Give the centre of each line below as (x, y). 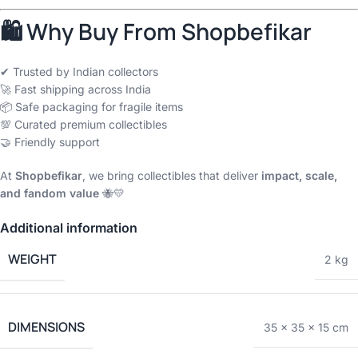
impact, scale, (299, 175)
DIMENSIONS (46, 327)
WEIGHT (32, 259)
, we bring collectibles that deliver (172, 175)
